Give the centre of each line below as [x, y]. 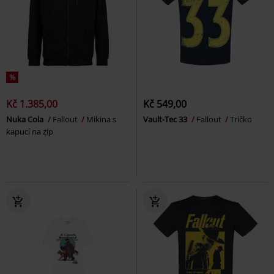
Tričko [241, 120]
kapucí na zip [30, 132]
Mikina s [101, 120]
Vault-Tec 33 [166, 120]
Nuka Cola [26, 120]
